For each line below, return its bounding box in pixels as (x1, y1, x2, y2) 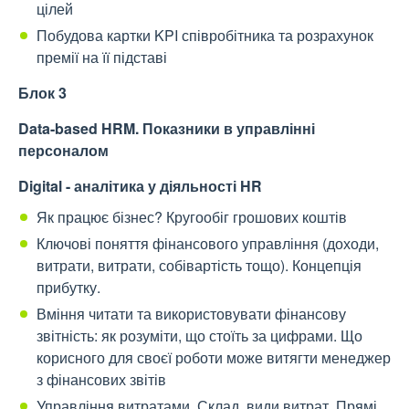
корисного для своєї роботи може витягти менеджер (37, 347, 391, 369)
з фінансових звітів (37, 369, 166, 391)
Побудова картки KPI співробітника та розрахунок (37, 25, 373, 47)
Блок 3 (18, 82, 67, 104)
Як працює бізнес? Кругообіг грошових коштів (37, 206, 347, 228)
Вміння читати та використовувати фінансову (37, 303, 346, 325)
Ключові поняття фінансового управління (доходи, (37, 233, 379, 255)
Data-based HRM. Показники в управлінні (18, 118, 315, 140)
